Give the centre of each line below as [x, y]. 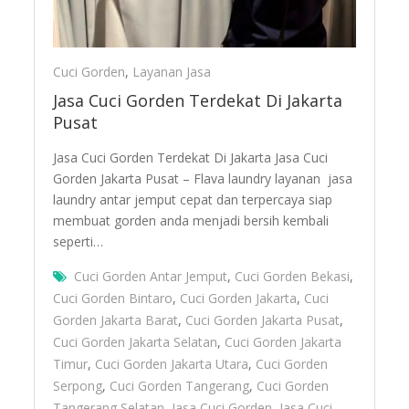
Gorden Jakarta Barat [116, 320]
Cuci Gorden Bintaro [113, 299]
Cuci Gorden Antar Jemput [151, 277]
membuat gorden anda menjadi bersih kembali [191, 221]
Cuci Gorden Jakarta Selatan [136, 342]
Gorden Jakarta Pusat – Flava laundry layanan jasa [203, 179]
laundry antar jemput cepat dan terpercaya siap [193, 200]
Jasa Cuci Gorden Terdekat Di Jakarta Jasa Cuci [191, 158]
